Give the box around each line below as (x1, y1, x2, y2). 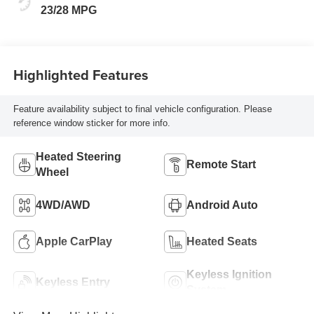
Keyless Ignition (186, 268, 272, 281)
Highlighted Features (13, 64, 149, 85)
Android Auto (186, 199, 258, 212)
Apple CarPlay (35, 235, 112, 248)
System (186, 284, 226, 296)
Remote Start (186, 158, 256, 171)
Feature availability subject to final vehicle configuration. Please (13, 103, 272, 114)
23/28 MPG (40, 4, 97, 17)
